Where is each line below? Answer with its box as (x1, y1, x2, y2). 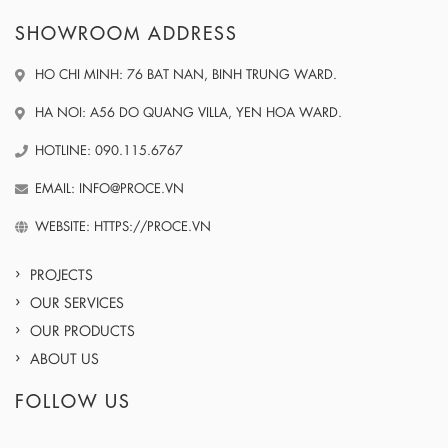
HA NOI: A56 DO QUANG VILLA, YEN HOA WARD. (35, 102, 342, 122)
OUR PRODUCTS (30, 320, 135, 341)
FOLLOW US (15, 393, 131, 412)
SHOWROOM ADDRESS (15, 25, 238, 44)
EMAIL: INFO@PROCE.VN (35, 178, 184, 198)
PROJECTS (30, 264, 93, 285)
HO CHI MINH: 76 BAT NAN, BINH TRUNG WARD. (35, 64, 337, 84)
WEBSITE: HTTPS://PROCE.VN (35, 216, 211, 236)
